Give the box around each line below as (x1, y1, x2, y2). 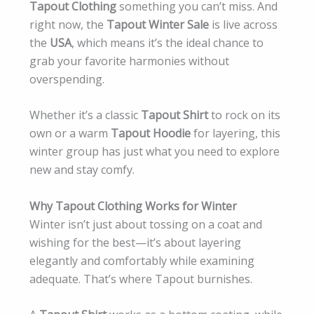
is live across (209, 16, 278, 32)
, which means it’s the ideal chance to (71, 34, 264, 50)
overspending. (29, 71, 104, 87)
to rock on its (208, 107, 280, 123)
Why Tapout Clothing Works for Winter (29, 198, 237, 214)
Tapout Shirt (141, 107, 208, 123)
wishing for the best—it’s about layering (29, 234, 241, 250)
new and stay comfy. (29, 162, 135, 178)
